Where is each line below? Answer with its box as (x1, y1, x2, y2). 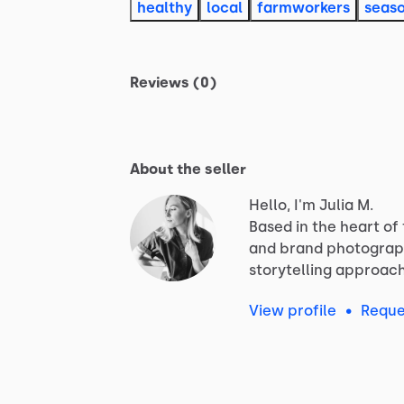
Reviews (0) (130, 73, 216, 91)
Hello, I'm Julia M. (249, 196, 373, 214)
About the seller (130, 160, 246, 178)
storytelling (249, 261, 332, 279)
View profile (249, 301, 336, 319)
